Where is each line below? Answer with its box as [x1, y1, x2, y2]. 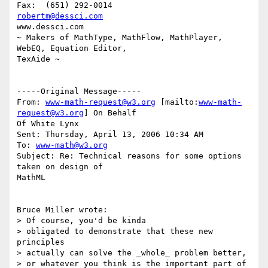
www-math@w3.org [36, 141, 108, 150]
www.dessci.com [17, 22, 84, 32]
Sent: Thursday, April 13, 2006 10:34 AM [17, 130, 203, 139]
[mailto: [156, 98, 199, 107]
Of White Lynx [17, 119, 79, 129]
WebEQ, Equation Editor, [17, 44, 127, 53]
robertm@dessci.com [17, 11, 103, 21]
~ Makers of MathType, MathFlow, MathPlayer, [17, 33, 223, 42]
